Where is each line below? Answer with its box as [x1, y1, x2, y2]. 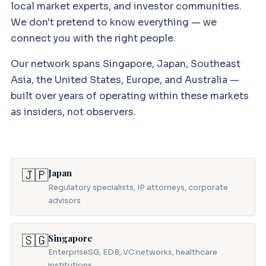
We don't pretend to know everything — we [10, 15, 217, 28]
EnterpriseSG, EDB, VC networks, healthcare [47, 248, 217, 258]
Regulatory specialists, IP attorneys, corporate [47, 182, 228, 192]
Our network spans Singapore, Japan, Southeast [10, 57, 240, 70]
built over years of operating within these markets [10, 89, 249, 102]
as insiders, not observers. [10, 105, 136, 118]
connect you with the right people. [10, 31, 176, 45]
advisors [47, 195, 81, 205]
